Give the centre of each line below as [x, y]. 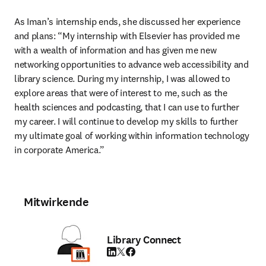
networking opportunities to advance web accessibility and [132, 64]
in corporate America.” [59, 150]
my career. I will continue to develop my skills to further [126, 121]
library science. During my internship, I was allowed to [122, 78]
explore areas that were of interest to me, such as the [121, 93]
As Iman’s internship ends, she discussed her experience [127, 21]
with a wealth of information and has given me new [115, 50]
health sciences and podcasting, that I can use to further [127, 107]
